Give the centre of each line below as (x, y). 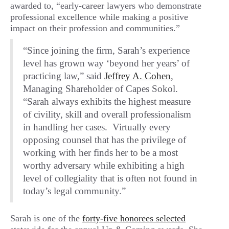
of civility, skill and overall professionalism (107, 114)
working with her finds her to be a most (100, 153)
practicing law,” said (64, 76)
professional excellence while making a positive (99, 17)
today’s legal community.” (74, 191)
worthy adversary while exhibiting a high (104, 165)
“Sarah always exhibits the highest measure (107, 101)
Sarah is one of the (46, 218)
